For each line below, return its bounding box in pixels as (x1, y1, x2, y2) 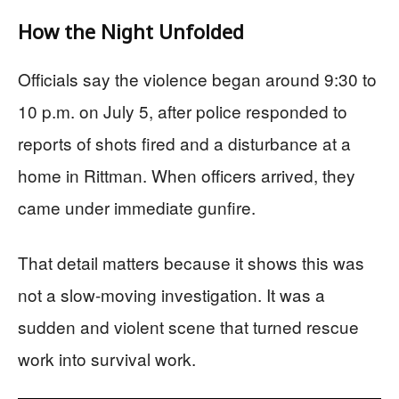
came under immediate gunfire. (18, 194, 256, 219)
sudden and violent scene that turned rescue (18, 313, 359, 338)
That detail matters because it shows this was (18, 249, 364, 274)
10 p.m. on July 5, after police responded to (18, 98, 347, 123)
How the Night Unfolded (18, 17, 244, 45)
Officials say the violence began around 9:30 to (18, 66, 377, 91)
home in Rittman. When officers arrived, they (18, 162, 355, 187)
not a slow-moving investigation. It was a (18, 281, 325, 306)
